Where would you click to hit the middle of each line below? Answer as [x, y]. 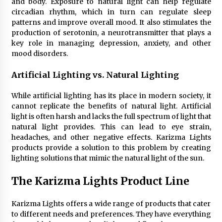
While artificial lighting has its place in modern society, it [111, 96]
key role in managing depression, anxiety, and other [111, 43]
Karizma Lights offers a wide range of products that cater [111, 204]
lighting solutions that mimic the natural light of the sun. [108, 158]
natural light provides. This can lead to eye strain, [111, 127]
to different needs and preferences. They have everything [111, 214]
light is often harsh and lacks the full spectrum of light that [111, 116]
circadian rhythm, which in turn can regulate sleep [111, 12]
